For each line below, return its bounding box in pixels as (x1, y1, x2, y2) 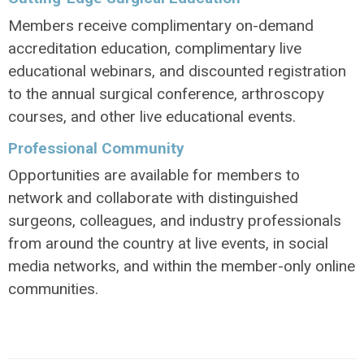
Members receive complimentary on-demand (8, 15, 314, 35)
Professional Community (8, 138, 184, 158)
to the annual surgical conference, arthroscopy (8, 84, 324, 103)
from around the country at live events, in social (8, 234, 328, 253)
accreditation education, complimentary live (8, 38, 301, 58)
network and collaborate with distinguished (8, 188, 298, 208)
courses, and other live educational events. (8, 106, 296, 126)
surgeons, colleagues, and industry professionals (8, 211, 341, 231)
